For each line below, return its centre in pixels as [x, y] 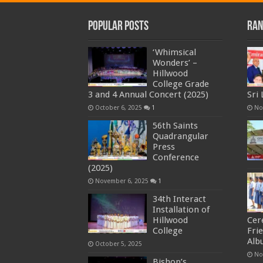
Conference [176, 157]
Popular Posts [118, 26]
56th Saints [175, 125]
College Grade [181, 84]
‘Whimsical [174, 52]
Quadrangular [180, 136]
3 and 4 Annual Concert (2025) [148, 94]
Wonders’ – [175, 63]
